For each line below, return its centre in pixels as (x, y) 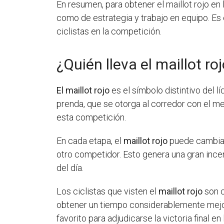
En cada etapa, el (90, 140)
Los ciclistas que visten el (108, 191)
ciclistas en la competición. (109, 31)
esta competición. (91, 117)
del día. (70, 167)
